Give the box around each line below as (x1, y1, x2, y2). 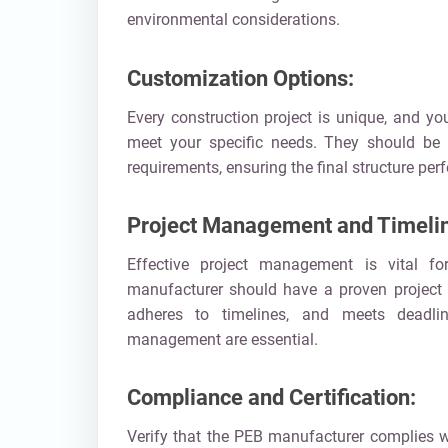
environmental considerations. (126, 10, 340, 30)
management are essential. (126, 329, 318, 349)
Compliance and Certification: (126, 385, 416, 411)
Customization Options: (126, 65, 354, 91)
